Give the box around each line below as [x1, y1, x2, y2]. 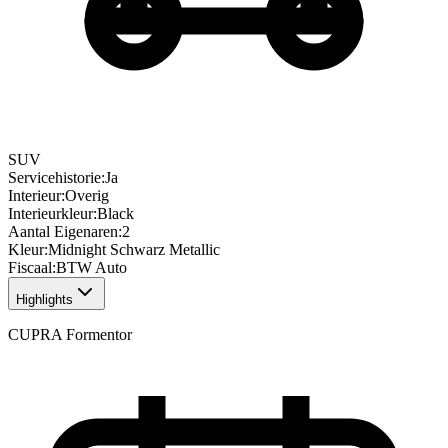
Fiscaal [8, 259, 52, 277]
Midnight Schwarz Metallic [48, 241, 220, 259]
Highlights [16, 292, 73, 308]
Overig [65, 187, 109, 205]
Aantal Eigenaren [8, 223, 118, 241]
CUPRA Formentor [8, 326, 132, 344]
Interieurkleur [8, 205, 93, 223]
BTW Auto [56, 259, 127, 277]
